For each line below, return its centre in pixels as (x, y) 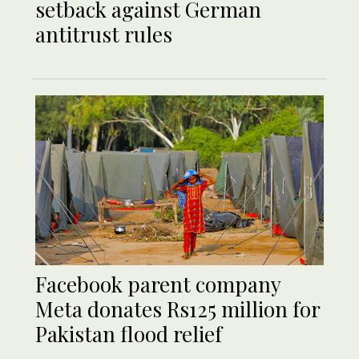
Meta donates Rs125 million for (177, 309)
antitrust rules (104, 34)
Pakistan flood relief (129, 333)
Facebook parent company (158, 284)
